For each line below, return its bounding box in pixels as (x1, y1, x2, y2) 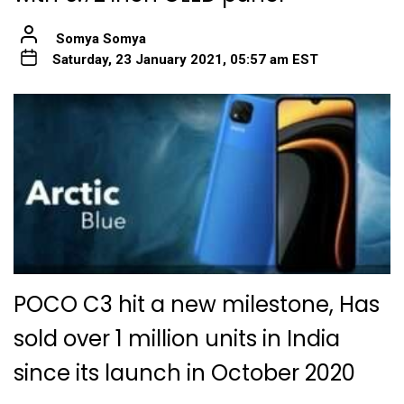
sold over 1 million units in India (14, 323, 340, 353)
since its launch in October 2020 (14, 357, 355, 388)
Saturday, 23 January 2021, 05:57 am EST (51, 50, 318, 68)
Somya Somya (55, 30, 146, 47)
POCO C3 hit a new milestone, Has (14, 289, 380, 319)
